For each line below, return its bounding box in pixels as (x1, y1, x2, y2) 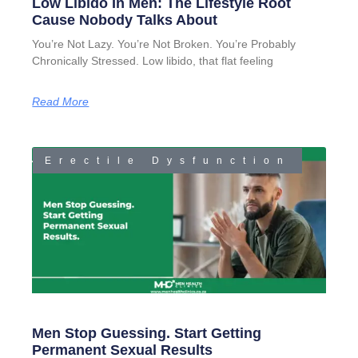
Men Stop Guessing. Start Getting (32, 325, 262, 342)
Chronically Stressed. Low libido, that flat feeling (32, 54, 274, 67)
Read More (32, 94, 89, 108)
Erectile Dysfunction (44, 155, 291, 167)
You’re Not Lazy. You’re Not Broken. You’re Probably (32, 37, 296, 50)
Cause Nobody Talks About (32, 11, 218, 28)
